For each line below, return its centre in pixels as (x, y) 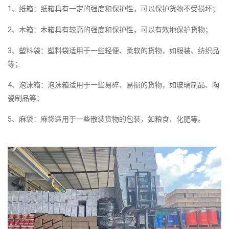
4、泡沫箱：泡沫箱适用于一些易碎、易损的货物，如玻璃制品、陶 (113, 85)
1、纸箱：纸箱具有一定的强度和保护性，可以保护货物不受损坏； (113, 8)
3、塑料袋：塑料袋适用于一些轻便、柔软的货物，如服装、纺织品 (113, 50)
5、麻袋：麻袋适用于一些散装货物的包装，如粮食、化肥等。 (106, 119)
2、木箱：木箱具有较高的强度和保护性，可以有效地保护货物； (110, 29)
